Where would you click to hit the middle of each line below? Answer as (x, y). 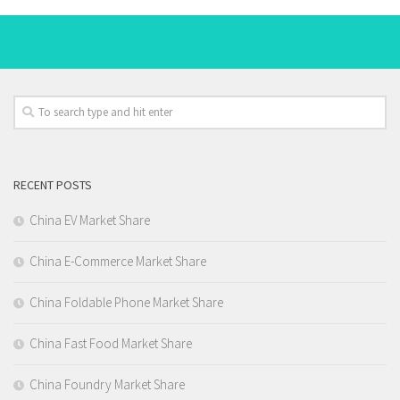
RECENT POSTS (53, 185)
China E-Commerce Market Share (118, 261)
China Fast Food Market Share (111, 343)
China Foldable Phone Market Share (126, 302)
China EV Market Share (90, 220)
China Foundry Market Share (107, 384)
